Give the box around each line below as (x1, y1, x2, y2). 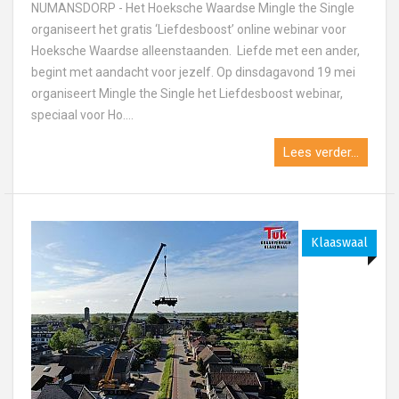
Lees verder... (283, 144, 359, 160)
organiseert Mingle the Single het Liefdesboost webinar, (31, 86, 343, 101)
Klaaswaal (311, 235, 368, 250)
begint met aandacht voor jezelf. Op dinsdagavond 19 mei (31, 65, 355, 79)
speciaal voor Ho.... (31, 108, 134, 122)
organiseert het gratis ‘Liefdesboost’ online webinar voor (31, 22, 346, 37)
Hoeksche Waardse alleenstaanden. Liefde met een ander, (31, 44, 360, 58)
